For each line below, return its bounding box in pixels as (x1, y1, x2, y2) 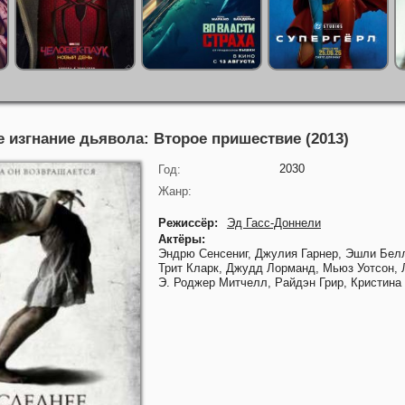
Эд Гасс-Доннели (227, 216, 321, 230)
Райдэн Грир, (275, 276, 351, 289)
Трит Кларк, (158, 261, 226, 275)
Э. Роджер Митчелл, (158, 276, 275, 289)
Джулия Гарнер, (255, 247, 345, 260)
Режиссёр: (158, 216, 218, 230)
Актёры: (158, 232, 205, 246)
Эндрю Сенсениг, (158, 247, 255, 260)
